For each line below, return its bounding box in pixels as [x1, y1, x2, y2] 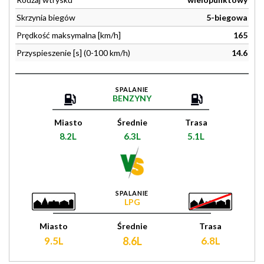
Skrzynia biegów [16, 12, 75, 22]
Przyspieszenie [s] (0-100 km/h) [16, 48, 130, 58]
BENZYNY [113, 93, 151, 103]
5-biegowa [206, 12, 247, 22]
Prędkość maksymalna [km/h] [16, 30, 121, 40]
